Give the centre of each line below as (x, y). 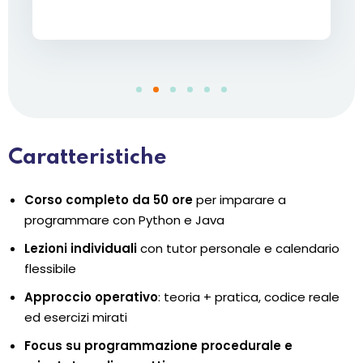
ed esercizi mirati (76, 318)
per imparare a (239, 200)
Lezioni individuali (81, 249)
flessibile (50, 269)
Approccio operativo (91, 297)
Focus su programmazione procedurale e (158, 346)
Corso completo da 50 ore (109, 200)
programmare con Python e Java (124, 220)
